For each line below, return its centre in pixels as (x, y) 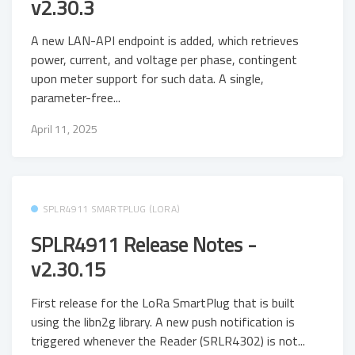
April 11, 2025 (64, 128)
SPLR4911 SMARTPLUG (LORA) (111, 208)
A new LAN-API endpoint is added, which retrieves (165, 41)
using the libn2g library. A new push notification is (163, 321)
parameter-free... (76, 98)
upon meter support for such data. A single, (147, 79)
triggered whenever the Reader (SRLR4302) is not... (168, 340)
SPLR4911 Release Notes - (144, 245)
